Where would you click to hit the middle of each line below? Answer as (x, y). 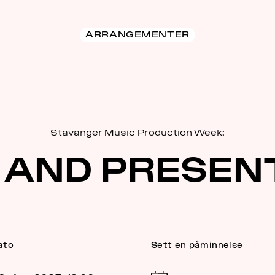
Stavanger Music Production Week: (137, 133)
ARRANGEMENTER (137, 34)
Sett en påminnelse (197, 245)
